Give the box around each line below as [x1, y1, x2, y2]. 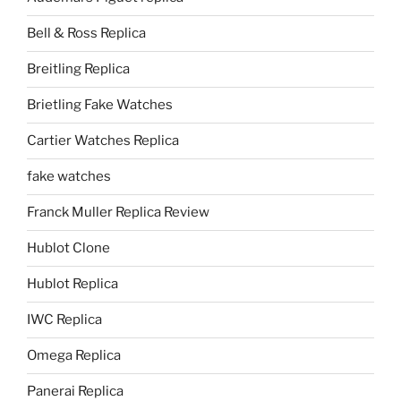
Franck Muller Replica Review [27, 204, 209, 221]
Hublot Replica [27, 276, 118, 293]
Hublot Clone [27, 240, 110, 257]
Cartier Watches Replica [27, 132, 179, 149]
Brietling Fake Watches [27, 97, 173, 114]
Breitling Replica [27, 61, 130, 78]
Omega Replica [27, 347, 121, 364]
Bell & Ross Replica [27, 25, 146, 42]
